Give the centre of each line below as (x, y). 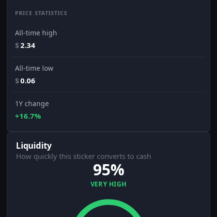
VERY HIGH (108, 184)
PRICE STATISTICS (41, 13)
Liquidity (34, 146)
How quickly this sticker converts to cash (84, 156)
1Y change (32, 104)
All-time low (34, 68)
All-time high (36, 33)
